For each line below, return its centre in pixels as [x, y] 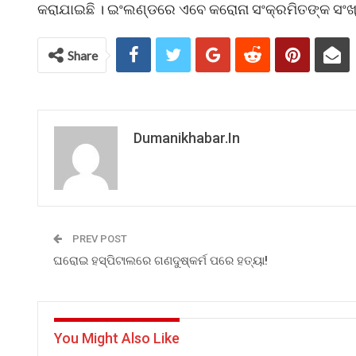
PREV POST [99, 239]
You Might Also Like [117, 338]
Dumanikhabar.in [187, 138]
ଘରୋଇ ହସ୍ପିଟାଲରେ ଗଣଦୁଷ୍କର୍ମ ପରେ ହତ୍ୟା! [161, 261]
